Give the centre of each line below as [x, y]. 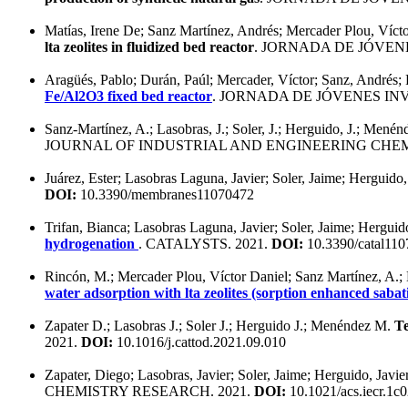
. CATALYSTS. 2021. [205, 243]
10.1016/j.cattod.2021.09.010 [199, 342]
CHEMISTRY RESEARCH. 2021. [149, 391]
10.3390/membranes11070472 [165, 194]
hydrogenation [92, 243]
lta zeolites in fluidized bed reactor [149, 46]
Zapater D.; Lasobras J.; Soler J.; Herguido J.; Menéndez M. [219, 325]
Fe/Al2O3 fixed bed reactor [128, 96]
